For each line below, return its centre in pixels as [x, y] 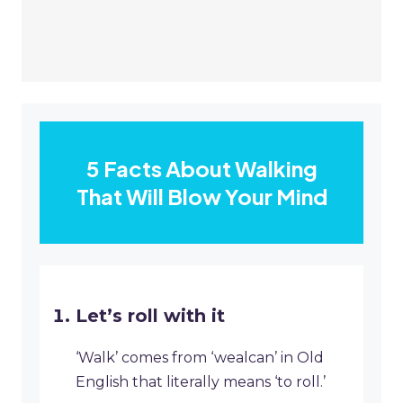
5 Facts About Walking [201, 169]
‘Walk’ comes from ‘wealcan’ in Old [200, 358]
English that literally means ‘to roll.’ [201, 382]
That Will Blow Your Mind [201, 197]
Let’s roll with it [150, 316]
